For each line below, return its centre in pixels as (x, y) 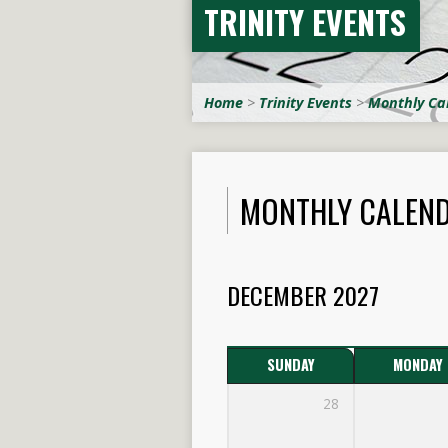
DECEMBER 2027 (303, 294)
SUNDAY (290, 364)
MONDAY (417, 364)
